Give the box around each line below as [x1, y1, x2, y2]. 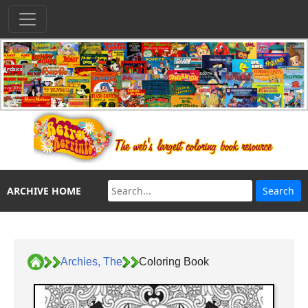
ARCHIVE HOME [7, 184, 81, 198]
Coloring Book [139, 255, 209, 267]
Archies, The [60, 255, 122, 267]
